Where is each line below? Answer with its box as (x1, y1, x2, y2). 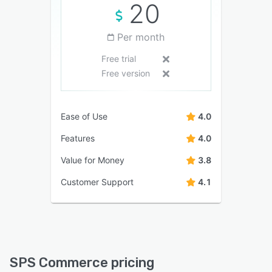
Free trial (101, 53, 136, 64)
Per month (117, 31, 165, 44)
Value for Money (61, 155, 124, 166)
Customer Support (61, 177, 134, 188)
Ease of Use (61, 111, 107, 122)
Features (61, 133, 95, 144)
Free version (101, 68, 150, 79)
